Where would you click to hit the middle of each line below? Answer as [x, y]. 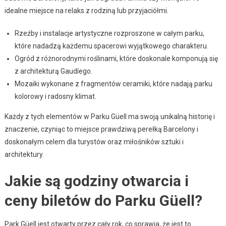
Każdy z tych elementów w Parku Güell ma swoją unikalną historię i [109, 116]
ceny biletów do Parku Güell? [103, 200]
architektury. [24, 154]
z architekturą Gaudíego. [53, 71]
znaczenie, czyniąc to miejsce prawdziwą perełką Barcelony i [101, 129]
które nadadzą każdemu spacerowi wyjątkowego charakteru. [111, 46]
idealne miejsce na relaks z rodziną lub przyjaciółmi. [86, 10]
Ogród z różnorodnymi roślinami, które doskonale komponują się [116, 58]
